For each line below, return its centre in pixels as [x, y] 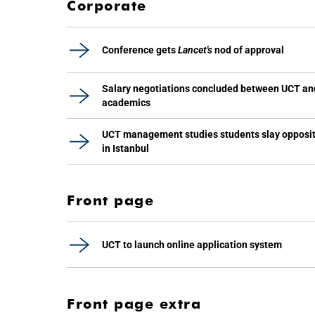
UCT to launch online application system [192, 245]
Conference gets [140, 50]
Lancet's [195, 50]
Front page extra [134, 304]
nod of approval [248, 50]
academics [126, 103]
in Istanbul [126, 148]
